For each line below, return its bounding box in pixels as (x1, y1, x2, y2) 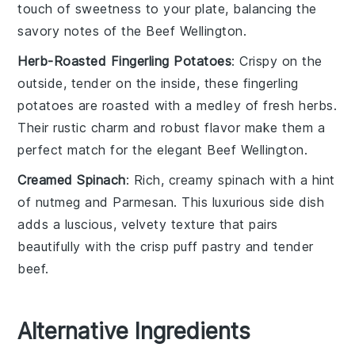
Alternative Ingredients (17, 317, 251, 345)
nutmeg (35, 193, 81, 210)
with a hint (265, 171, 335, 188)
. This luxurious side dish (174, 193, 325, 210)
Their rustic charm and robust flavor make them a (17, 119, 326, 136)
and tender (241, 238, 314, 254)
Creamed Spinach (17, 171, 126, 188)
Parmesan (113, 193, 174, 210)
